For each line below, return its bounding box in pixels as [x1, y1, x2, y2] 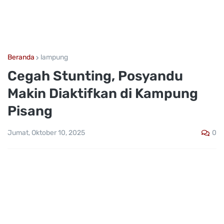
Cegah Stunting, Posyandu [7, 68, 183, 84]
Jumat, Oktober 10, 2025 [7, 128, 85, 137]
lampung [40, 53, 68, 61]
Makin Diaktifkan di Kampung [7, 85, 198, 101]
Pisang [7, 103, 52, 119]
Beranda [7, 53, 34, 61]
